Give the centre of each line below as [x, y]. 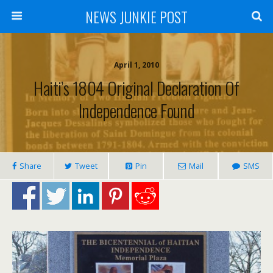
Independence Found [136, 110]
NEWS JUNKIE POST [136, 16]
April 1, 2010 [136, 65]
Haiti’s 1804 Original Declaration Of [136, 88]
